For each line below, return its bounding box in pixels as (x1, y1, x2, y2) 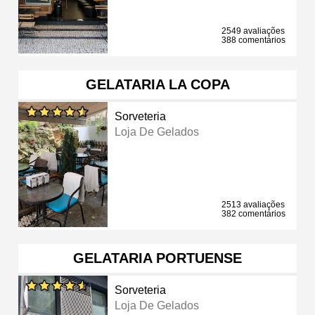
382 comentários (221, 208, 285, 219)
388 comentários (221, 34, 285, 45)
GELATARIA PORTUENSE (73, 250, 242, 266)
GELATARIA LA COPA (85, 76, 230, 92)
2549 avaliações (221, 25, 285, 36)
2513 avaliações (221, 199, 285, 210)
